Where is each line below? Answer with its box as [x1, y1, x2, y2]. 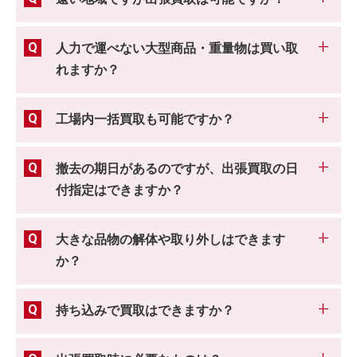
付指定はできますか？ [56, 183, 183, 198]
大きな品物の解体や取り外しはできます [56, 233, 285, 248]
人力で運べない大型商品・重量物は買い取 [56, 41, 298, 57]
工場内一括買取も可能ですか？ [56, 112, 234, 127]
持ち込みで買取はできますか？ [56, 304, 234, 319]
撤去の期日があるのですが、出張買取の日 [56, 162, 298, 177]
